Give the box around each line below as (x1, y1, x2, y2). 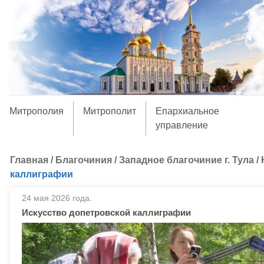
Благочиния (55, 155, 112, 165)
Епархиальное (155, 106, 219, 116)
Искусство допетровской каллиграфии (22, 207, 191, 217)
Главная (10, 155, 48, 165)
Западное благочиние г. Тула (119, 155, 254, 165)
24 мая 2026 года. (22, 193, 92, 203)
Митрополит (82, 106, 136, 116)
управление (155, 120, 208, 130)
